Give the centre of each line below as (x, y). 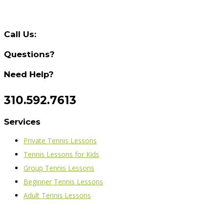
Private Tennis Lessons (60, 141)
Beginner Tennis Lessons (63, 182)
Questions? (29, 54)
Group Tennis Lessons (59, 168)
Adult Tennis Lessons (57, 196)
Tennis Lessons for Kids (61, 154)
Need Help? (29, 75)
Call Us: (20, 34)
